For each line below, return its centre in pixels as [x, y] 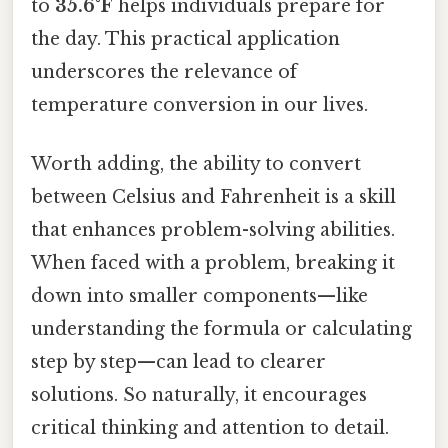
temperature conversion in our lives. [199, 104]
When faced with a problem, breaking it [213, 262]
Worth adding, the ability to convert [196, 163]
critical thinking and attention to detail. [210, 427]
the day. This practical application [185, 38]
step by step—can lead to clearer [178, 361]
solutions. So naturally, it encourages [199, 394]
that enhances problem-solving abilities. [213, 229]
